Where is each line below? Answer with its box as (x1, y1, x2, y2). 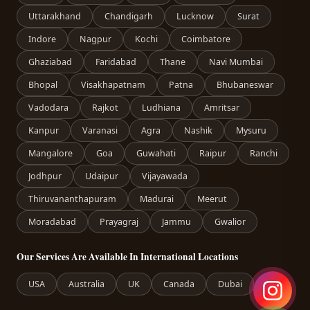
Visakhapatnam (81, 79, 145, 91)
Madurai (140, 193, 174, 205)
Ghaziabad (28, 56, 72, 68)
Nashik (184, 125, 212, 136)
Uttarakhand (28, 10, 81, 22)
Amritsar (204, 102, 239, 113)
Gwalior (215, 216, 246, 228)
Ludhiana (142, 102, 181, 113)
